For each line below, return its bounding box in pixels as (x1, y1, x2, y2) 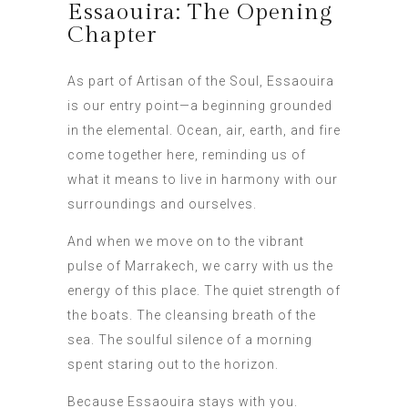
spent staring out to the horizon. (67, 357, 279, 372)
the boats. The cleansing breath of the (67, 308, 316, 323)
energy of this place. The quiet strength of (67, 283, 341, 299)
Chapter (67, 22, 157, 49)
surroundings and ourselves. (67, 197, 257, 212)
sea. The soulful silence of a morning (67, 332, 312, 348)
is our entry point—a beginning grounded (67, 98, 332, 114)
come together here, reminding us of (67, 148, 306, 163)
